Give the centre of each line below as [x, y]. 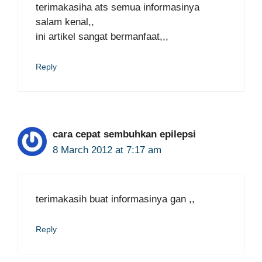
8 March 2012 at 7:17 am [107, 150]
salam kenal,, [65, 22]
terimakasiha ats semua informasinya [118, 7]
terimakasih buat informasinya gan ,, [115, 199]
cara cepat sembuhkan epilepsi [124, 134]
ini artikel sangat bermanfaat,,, [102, 37]
